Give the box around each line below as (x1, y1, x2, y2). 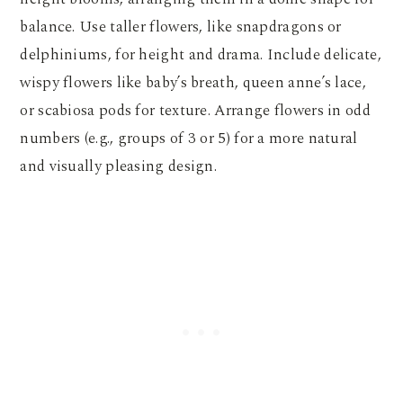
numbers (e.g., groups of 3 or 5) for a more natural (20, 127, 358, 151)
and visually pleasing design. (20, 155, 221, 179)
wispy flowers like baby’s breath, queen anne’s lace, (20, 71, 366, 95)
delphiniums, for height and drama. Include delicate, (20, 43, 381, 67)
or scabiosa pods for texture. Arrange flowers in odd (20, 99, 371, 123)
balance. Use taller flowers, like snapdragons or (20, 15, 342, 40)
